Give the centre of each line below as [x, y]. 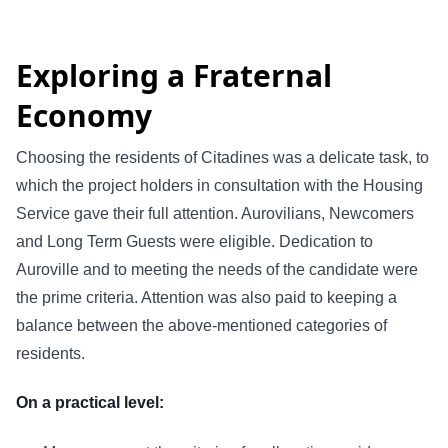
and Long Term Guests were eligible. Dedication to [194, 241]
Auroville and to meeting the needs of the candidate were [217, 269]
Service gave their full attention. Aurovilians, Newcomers [215, 213]
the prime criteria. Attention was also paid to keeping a [206, 297]
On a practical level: [90, 403]
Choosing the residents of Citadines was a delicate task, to [222, 157]
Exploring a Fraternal [174, 75]
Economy [84, 115]
